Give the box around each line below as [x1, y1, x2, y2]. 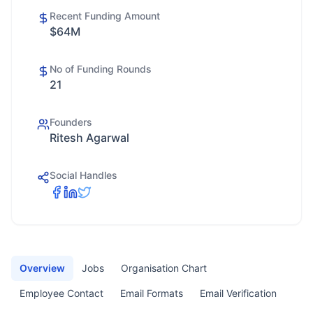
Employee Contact [20, 287, 103, 299]
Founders [50, 116, 92, 128]
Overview [20, 262, 65, 274]
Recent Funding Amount [50, 10, 160, 22]
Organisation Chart [121, 262, 207, 274]
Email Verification [200, 287, 277, 299]
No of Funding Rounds [50, 63, 152, 75]
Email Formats [120, 287, 183, 299]
